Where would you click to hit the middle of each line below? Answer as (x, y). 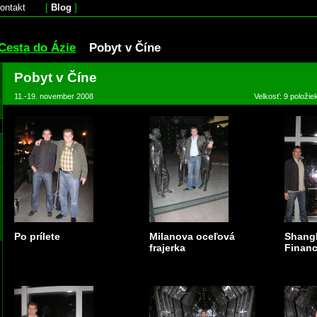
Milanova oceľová (192, 236)
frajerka (167, 248)
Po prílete (37, 236)
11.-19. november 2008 (53, 96)
